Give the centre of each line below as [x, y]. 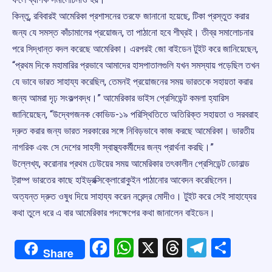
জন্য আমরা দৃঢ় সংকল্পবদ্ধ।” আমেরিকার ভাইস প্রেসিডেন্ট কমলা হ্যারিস [121, 98]
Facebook [150, 248]
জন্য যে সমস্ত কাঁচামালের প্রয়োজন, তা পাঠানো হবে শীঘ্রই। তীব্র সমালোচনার [133, 33]
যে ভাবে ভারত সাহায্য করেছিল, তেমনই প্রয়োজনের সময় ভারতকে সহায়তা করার [132, 82]
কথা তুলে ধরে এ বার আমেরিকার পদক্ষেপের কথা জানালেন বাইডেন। [114, 213]
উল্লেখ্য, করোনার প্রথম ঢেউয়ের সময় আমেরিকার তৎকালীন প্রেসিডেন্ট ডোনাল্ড [131, 164]
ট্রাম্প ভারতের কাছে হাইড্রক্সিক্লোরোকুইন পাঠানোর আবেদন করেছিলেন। [123, 180]
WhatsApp [177, 248]
